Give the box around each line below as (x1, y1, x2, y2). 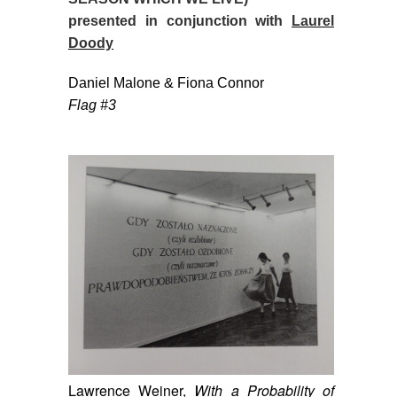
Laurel (292, 13, 334, 28)
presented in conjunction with (68, 13, 292, 28)
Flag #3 (68, 97, 116, 113)
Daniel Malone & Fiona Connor (68, 75, 264, 90)
